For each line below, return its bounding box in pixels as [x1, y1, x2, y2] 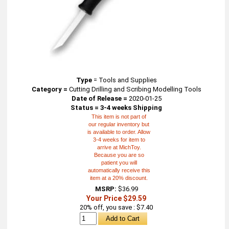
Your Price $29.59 [86, 194, 147, 202]
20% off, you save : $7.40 [80, 203, 153, 211]
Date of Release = [71, 95, 127, 102]
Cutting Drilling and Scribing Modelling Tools [67, 85, 201, 93]
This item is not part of [91, 113, 147, 120]
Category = [31, 85, 67, 93]
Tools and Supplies [98, 76, 157, 84]
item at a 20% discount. [90, 175, 148, 181]
